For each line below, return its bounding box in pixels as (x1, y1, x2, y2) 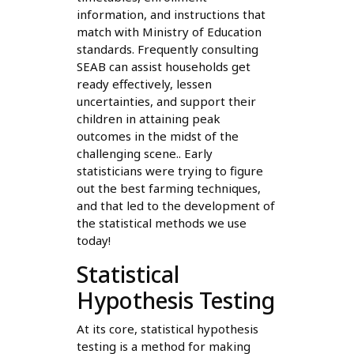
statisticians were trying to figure (76, 163, 263, 179)
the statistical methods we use (76, 215, 247, 232)
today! (76, 232, 111, 249)
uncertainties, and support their (76, 93, 256, 110)
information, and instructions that (76, 6, 265, 23)
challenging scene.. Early (76, 145, 213, 162)
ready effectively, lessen (76, 76, 212, 92)
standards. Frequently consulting (76, 41, 258, 58)
